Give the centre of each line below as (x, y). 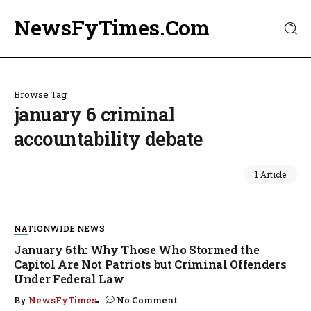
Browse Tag (40, 94)
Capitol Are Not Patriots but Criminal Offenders (150, 264)
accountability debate (109, 138)
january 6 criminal (94, 114)
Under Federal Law (69, 279)
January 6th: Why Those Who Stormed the (137, 250)
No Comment (147, 300)
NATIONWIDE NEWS (59, 228)
